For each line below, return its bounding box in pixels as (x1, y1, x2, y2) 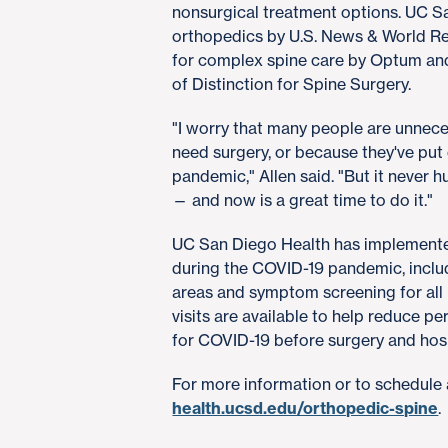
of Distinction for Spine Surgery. (172, 74, 412, 94)
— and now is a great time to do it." (172, 190, 434, 210)
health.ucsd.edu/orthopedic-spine (172, 398, 439, 418)
